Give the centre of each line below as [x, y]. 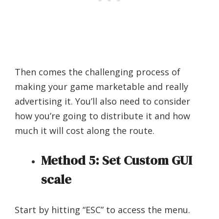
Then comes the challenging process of [98, 72]
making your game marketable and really [101, 86]
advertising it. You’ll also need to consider [102, 101]
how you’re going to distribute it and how [102, 116]
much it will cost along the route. [85, 130]
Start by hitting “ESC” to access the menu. [102, 209]
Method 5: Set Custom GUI [117, 160]
